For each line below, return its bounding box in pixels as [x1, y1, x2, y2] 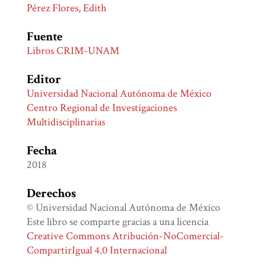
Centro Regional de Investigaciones [27, 101, 178, 115]
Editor [27, 71, 62, 88]
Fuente [27, 28, 63, 45]
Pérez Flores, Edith [27, 1, 107, 15]
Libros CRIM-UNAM [27, 44, 120, 58]
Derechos [27, 185, 77, 202]
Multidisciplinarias [27, 115, 106, 129]
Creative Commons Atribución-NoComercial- [27, 229, 224, 243]
